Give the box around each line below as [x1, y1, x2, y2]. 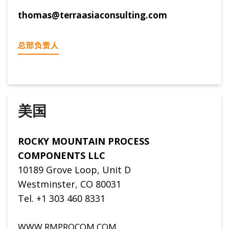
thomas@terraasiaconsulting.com [18, 9, 167, 21]
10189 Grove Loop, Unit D [18, 163, 131, 176]
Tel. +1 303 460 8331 [18, 192, 105, 204]
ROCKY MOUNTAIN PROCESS [18, 134, 149, 147]
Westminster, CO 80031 [18, 177, 121, 190]
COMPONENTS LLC [18, 149, 105, 162]
